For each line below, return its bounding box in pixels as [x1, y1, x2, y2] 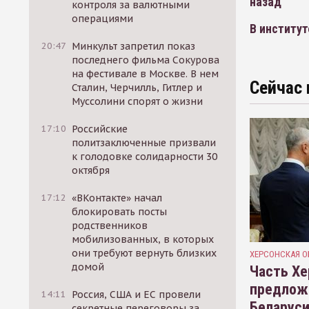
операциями [72, 12, 134, 25]
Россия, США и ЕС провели [72, 288, 201, 301]
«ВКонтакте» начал [72, 192, 163, 204]
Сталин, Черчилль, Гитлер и [72, 81, 203, 94]
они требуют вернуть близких [72, 247, 217, 259]
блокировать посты [72, 206, 168, 218]
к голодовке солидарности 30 [72, 150, 218, 163]
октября [72, 164, 110, 177]
